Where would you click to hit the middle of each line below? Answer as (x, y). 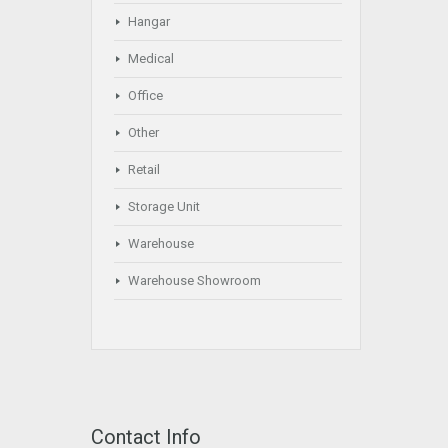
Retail (144, 169)
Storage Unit (164, 206)
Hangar (149, 21)
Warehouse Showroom (194, 280)
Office (145, 95)
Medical (151, 58)
